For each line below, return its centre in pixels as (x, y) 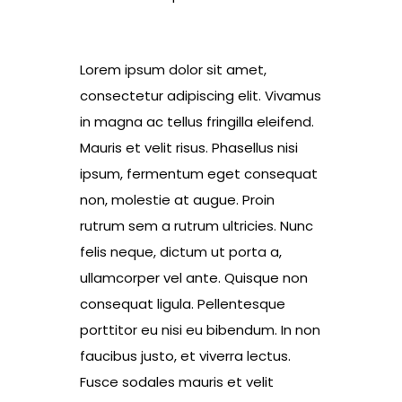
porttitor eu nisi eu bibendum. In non (200, 330)
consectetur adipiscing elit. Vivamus (201, 96)
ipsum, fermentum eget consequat (199, 174)
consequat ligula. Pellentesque (183, 304)
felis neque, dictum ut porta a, (181, 252)
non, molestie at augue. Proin (177, 200)
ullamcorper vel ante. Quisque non (194, 278)
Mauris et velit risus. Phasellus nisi (189, 148)
